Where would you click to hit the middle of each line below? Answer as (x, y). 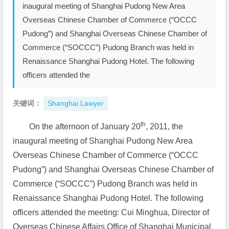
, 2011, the (165, 127)
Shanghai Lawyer (76, 104)
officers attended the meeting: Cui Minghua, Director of (111, 212)
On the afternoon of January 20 (85, 127)
